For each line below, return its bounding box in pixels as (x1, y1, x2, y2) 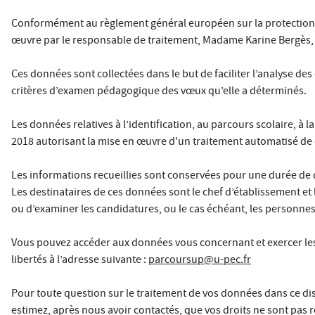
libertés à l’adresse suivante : (11, 252, 148, 269)
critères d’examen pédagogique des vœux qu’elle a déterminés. (11, 83, 307, 101)
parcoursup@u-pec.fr (148, 252, 251, 269)
